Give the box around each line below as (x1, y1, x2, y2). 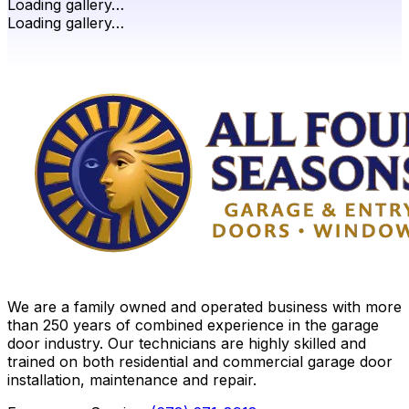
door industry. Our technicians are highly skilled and (7, 334, 366, 353)
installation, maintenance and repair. (7, 371, 257, 390)
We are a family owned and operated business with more (7, 298, 402, 317)
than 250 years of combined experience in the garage (7, 316, 379, 335)
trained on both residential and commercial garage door (7, 352, 393, 372)
